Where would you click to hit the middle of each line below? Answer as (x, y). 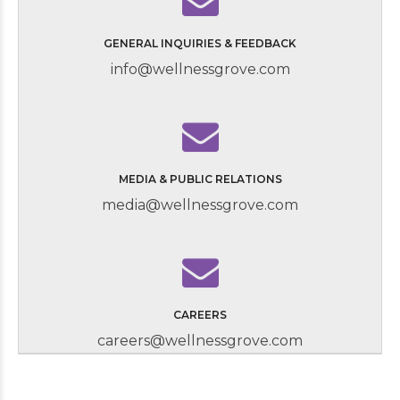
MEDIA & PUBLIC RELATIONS (200, 179)
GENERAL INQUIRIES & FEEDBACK (200, 43)
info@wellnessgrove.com (200, 69)
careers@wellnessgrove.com (200, 341)
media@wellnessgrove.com (200, 205)
